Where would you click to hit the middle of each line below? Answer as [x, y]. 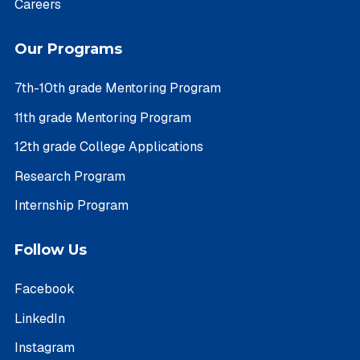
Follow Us [51, 250]
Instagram [45, 348]
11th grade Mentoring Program [103, 117]
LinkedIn [40, 318]
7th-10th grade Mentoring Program [118, 88]
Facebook [45, 289]
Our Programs [68, 49]
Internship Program [72, 206]
